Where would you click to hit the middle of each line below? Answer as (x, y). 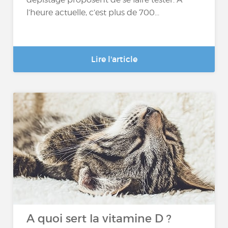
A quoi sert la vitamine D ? (99, 219)
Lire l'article (114, 59)
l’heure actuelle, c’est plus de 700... (93, 12)
